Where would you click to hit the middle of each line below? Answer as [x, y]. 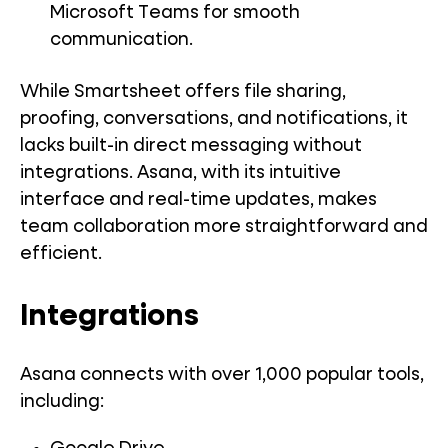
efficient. [61, 254]
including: [62, 402]
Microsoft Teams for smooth [175, 13]
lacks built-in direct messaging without [191, 146]
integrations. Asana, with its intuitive [180, 173]
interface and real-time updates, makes [198, 200]
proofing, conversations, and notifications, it [214, 119]
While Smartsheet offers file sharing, [183, 92]
